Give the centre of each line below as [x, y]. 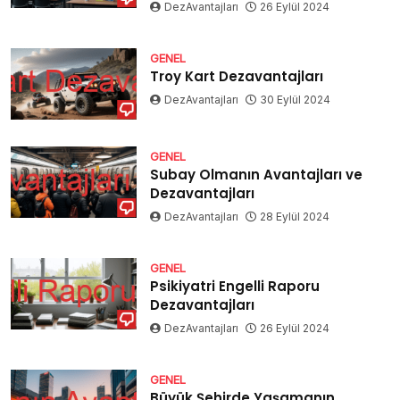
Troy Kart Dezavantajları [237, 77]
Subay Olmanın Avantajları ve [257, 175]
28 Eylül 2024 [295, 217]
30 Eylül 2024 [296, 100]
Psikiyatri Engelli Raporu [235, 287]
